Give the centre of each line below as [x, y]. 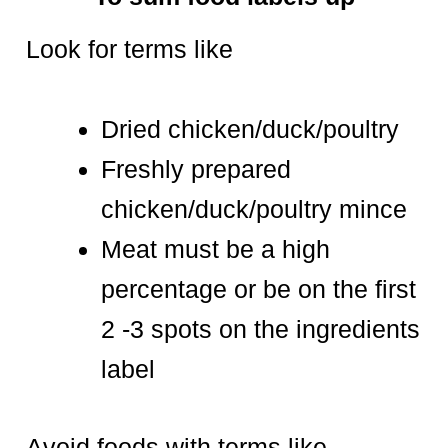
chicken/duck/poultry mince [257, 209]
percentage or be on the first [258, 289]
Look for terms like [129, 49]
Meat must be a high [215, 249]
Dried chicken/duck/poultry [250, 129]
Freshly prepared [196, 169]
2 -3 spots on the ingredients [260, 329]
